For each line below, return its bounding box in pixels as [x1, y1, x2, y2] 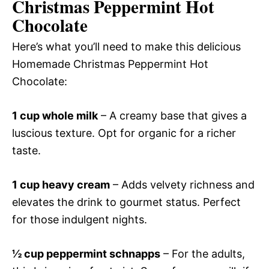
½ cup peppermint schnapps [12, 247, 160, 261]
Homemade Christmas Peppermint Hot [12, 58, 208, 71]
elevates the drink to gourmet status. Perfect [12, 196, 241, 209]
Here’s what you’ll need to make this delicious [12, 40, 241, 53]
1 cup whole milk [12, 109, 98, 122]
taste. [12, 144, 41, 157]
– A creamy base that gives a [98, 109, 247, 122]
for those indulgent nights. [12, 213, 147, 226]
